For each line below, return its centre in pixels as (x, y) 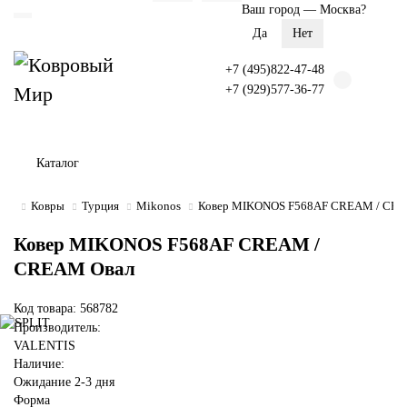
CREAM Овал (74, 269)
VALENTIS (45, 346)
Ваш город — (281, 10)
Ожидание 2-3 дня (64, 382)
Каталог (58, 163)
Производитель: (57, 328)
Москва (340, 10)
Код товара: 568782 (66, 308)
